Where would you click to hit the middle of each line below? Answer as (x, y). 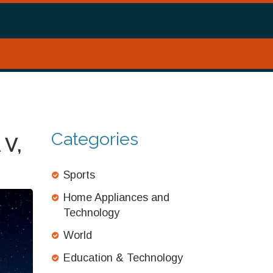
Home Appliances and (116, 197)
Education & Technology (123, 258)
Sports (79, 175)
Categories (94, 139)
